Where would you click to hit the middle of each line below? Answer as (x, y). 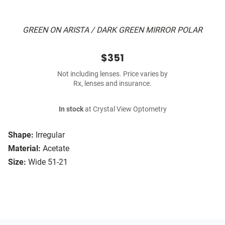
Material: (24, 149)
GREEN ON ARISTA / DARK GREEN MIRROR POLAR (113, 30)
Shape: (21, 135)
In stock (71, 109)
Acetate (56, 149)
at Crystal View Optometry (125, 109)
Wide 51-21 (48, 162)
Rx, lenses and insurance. (113, 84)
